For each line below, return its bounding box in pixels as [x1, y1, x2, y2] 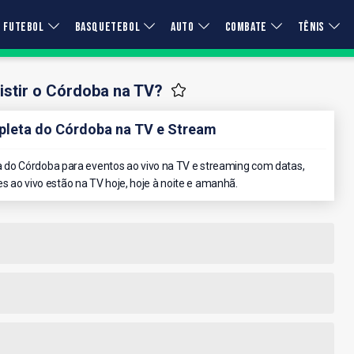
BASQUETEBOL [74, 20, 141, 35]
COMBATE [224, 20, 267, 35]
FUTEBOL [3, 20, 44, 35]
